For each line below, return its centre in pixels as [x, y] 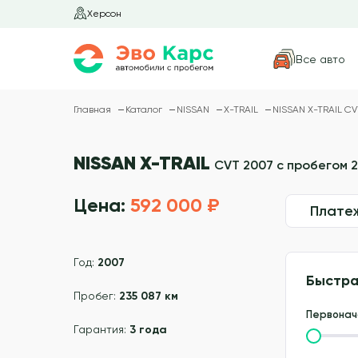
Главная [93, 110]
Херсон [104, 14]
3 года [148, 330]
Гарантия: [101, 330]
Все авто [320, 59]
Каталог [145, 110]
